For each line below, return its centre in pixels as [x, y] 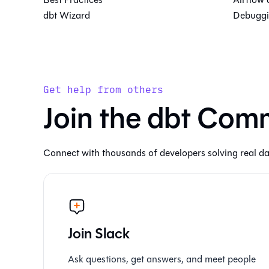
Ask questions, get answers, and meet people [162, 259]
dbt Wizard [67, 15]
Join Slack [99, 234]
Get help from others [103, 89]
